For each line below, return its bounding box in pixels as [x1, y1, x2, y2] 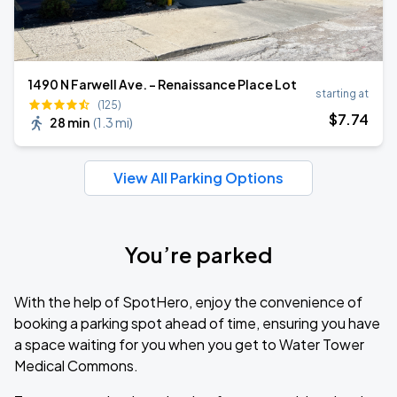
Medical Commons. [14, 356, 138, 375]
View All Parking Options [113, 168, 284, 187]
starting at [315, 87, 369, 100]
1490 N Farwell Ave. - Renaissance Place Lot [28, 76, 297, 92]
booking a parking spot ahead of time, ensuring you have [14, 314, 380, 332]
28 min [50, 114, 90, 130]
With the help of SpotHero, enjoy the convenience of [14, 292, 362, 311]
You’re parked [125, 241, 272, 268]
